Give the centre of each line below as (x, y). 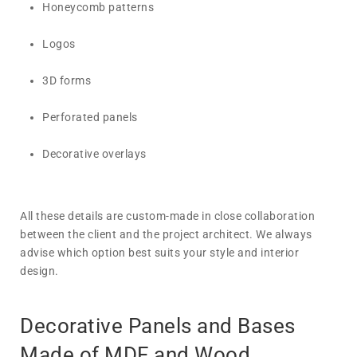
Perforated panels (90, 117)
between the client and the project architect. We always (166, 234)
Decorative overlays (94, 153)
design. (39, 271)
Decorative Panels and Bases (158, 326)
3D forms (67, 80)
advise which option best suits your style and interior (159, 252)
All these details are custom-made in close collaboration (167, 216)
